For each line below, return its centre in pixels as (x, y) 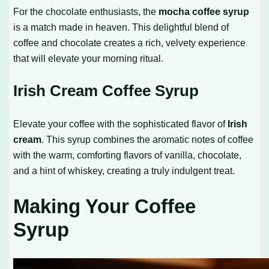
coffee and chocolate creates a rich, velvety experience (130, 43)
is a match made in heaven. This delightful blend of (121, 27)
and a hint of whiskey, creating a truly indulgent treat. (124, 171)
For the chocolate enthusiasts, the (86, 12)
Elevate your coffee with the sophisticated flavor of (121, 124)
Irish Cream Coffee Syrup (106, 91)
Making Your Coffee (105, 207)
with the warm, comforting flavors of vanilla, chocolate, (128, 155)
